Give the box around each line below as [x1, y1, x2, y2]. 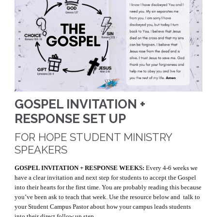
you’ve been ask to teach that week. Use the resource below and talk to [15, 193, 200, 201]
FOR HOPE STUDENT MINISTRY [15, 130, 172, 143]
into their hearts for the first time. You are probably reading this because [15, 184, 201, 191]
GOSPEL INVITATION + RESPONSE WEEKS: [15, 164, 144, 172]
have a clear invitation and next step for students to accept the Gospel [15, 174, 196, 182]
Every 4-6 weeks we [144, 164, 198, 172]
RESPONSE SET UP [15, 111, 126, 126]
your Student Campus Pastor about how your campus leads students [15, 203, 191, 211]
